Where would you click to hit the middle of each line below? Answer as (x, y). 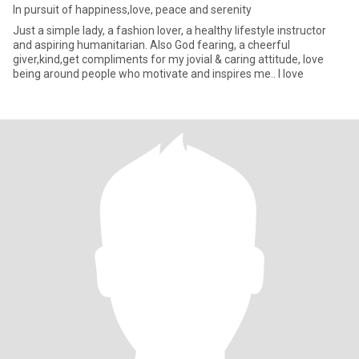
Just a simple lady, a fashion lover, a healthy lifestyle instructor (169, 30)
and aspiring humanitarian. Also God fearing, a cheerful (151, 45)
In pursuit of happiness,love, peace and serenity (132, 10)
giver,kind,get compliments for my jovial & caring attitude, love (168, 59)
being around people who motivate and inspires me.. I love (158, 74)
